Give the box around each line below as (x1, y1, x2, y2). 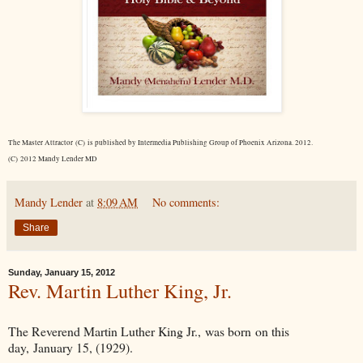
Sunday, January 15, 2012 (8, 267, 115, 278)
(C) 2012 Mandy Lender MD (8, 154, 97, 164)
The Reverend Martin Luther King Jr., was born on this (8, 322, 289, 340)
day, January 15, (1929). (8, 339, 133, 357)
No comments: (152, 194, 220, 211)
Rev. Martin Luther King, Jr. (8, 277, 232, 305)
